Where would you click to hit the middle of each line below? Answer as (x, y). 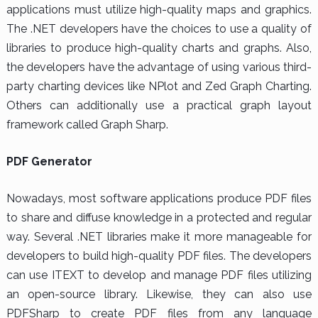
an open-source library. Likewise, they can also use (159, 295)
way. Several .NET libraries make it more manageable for (159, 237)
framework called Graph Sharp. (87, 125)
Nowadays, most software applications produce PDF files (159, 199)
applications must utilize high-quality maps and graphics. (159, 10)
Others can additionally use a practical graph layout (159, 106)
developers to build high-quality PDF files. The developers (159, 256)
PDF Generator (49, 162)
